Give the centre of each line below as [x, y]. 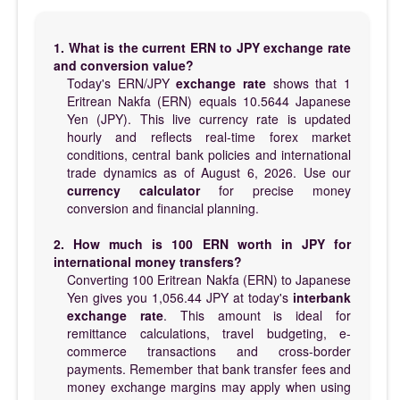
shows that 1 [309, 83]
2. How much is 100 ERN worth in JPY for [202, 243]
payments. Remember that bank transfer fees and [209, 368]
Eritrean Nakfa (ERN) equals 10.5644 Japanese [209, 100]
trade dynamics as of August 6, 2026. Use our [209, 172]
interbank [322, 297]
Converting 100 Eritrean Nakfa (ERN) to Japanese [209, 279]
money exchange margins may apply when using [209, 386]
